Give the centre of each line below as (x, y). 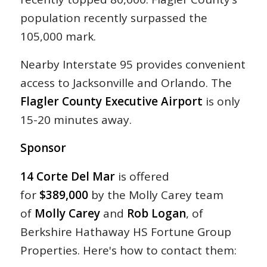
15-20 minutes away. (76, 120)
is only (221, 102)
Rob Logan (156, 213)
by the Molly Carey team (156, 195)
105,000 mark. (58, 37)
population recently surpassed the (114, 18)
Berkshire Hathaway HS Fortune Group (125, 232)
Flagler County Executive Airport (111, 102)
